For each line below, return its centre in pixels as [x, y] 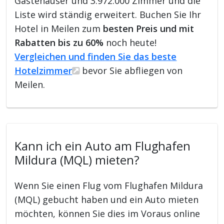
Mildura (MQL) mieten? [77, 160]
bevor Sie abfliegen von [131, 70]
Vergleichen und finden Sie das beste [96, 56]
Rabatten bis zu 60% [59, 42]
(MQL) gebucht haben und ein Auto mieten [107, 199]
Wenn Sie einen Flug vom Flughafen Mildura [109, 185]
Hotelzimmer [43, 70]
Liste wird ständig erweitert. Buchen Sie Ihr [108, 14]
